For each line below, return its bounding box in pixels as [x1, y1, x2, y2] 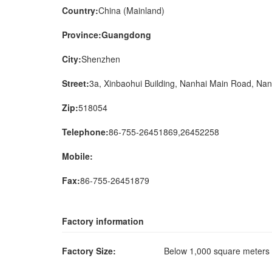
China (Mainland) [98, 4, 165, 16]
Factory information [62, 215, 144, 227]
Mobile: [62, 150, 93, 162]
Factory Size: [62, 245, 116, 257]
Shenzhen [81, 53, 120, 65]
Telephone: [62, 126, 109, 138]
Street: [62, 77, 89, 89]
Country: [62, 4, 98, 16]
